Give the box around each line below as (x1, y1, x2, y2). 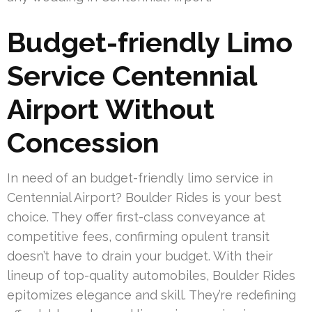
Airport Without (7, 93, 214, 126)
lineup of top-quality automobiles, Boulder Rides (7, 268, 295, 283)
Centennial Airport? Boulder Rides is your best (7, 190, 281, 205)
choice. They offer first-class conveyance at (7, 210, 265, 225)
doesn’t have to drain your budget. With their (7, 249, 273, 264)
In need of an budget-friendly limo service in (7, 171, 273, 186)
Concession (7, 126, 159, 159)
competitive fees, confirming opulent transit (7, 229, 270, 244)
